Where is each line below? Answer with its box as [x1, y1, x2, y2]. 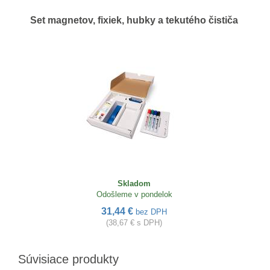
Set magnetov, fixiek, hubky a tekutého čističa [30, 14, 238, 25]
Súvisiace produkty [18, 252, 119, 266]
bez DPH [136, 207, 167, 216]
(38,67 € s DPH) [106, 218, 162, 227]
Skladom [118, 178, 151, 188]
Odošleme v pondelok [96, 189, 172, 199]
